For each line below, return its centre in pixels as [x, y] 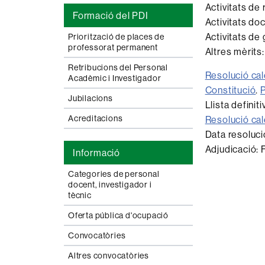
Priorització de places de [117, 37]
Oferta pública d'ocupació [118, 215]
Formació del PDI [111, 15]
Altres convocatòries [109, 256]
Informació [96, 153]
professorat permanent [113, 47]
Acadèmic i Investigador [115, 78]
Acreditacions [96, 118]
